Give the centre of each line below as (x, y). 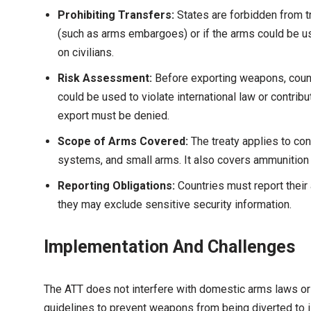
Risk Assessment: (105, 78)
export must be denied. (114, 116)
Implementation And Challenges (169, 247)
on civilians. (86, 52)
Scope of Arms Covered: (123, 141)
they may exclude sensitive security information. (175, 204)
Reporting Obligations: (116, 186)
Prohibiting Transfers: (116, 15)
